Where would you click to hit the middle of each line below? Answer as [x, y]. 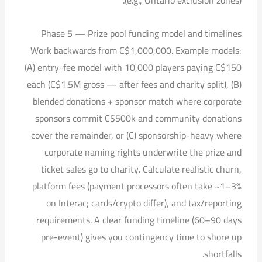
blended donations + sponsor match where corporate [137, 101]
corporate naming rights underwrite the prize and [143, 152]
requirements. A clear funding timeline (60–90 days [139, 220]
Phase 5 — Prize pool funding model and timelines [142, 33]
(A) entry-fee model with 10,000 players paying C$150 [133, 67]
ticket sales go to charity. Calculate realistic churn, [142, 169]
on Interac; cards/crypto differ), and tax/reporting [144, 203]
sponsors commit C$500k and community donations [139, 118]
